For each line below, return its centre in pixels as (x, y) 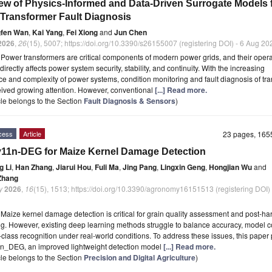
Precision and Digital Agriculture (140, 258)
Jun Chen (131, 32)
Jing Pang (140, 167)
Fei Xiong (82, 32)
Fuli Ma (107, 167)
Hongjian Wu (230, 167)
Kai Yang (47, 32)
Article (32, 134)
